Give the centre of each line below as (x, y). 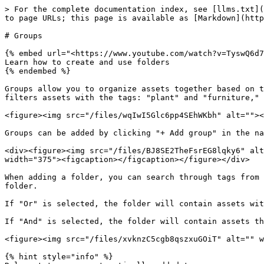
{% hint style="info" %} (59, 257)
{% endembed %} (38, 71)
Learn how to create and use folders (87, 62)
